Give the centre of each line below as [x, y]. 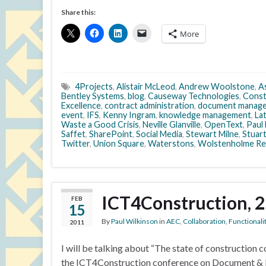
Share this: [78, 12]
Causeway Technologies [194, 96]
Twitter [75, 143]
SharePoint [111, 134]
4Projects [94, 86]
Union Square [119, 143]
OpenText [224, 124]
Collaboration [204, 221]
